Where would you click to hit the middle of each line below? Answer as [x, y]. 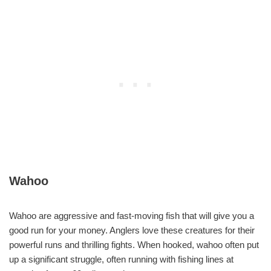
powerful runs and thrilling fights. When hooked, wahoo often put [134, 244]
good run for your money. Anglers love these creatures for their [132, 230]
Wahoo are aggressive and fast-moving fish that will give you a [132, 215]
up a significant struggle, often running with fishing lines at [121, 259]
